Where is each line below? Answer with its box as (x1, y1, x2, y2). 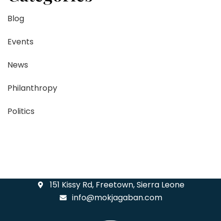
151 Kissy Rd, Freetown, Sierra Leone (50, 179, 185, 190)
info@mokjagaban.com (72, 191, 163, 203)
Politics (7, 105, 35, 117)
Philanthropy (7, 82, 57, 94)
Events (7, 36, 34, 47)
